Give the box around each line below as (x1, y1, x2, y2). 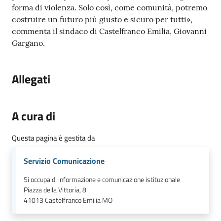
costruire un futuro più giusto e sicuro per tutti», (12, 14, 192, 25)
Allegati (12, 70, 50, 88)
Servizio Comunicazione (24, 155, 105, 167)
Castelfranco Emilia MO (45, 195, 112, 206)
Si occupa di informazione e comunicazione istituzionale (24, 174, 180, 185)
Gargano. (12, 38, 45, 48)
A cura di (12, 107, 55, 125)
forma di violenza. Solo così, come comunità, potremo (12, 2, 207, 13)
